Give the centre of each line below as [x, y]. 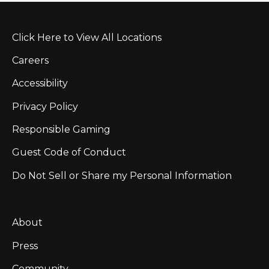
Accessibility [40, 83]
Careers [30, 60]
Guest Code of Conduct [69, 153]
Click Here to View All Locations [87, 37]
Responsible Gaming [61, 130]
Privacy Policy [45, 106]
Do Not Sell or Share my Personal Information [122, 175]
